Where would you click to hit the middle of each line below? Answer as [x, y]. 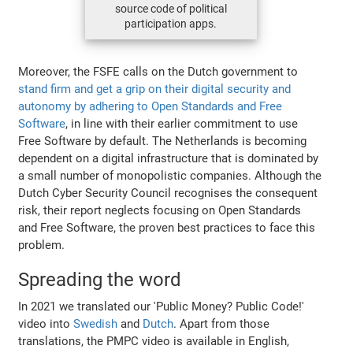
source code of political [171, 8]
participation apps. [171, 23]
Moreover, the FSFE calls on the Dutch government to [158, 71]
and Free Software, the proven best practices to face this [167, 227]
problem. [42, 245]
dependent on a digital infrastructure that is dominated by [169, 158]
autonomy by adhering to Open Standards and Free [150, 106]
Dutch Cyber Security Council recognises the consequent [168, 193]
